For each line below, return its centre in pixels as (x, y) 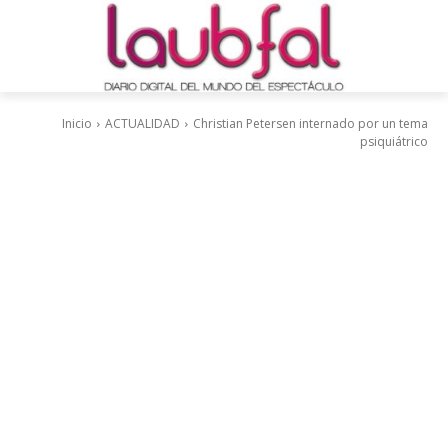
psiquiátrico (394, 142)
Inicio (77, 124)
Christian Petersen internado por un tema (310, 124)
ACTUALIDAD (142, 124)
